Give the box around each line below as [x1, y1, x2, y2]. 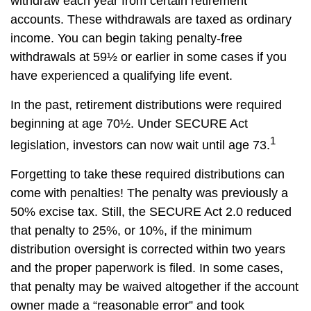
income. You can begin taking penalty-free [10, 31, 242, 45]
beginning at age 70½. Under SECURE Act [10, 117, 248, 131]
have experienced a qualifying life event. [10, 69, 233, 83]
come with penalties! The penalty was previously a [10, 186, 288, 200]
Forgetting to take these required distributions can [10, 167, 285, 181]
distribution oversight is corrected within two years [10, 242, 285, 256]
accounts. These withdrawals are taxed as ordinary [10, 12, 292, 26]
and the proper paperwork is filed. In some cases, [10, 261, 283, 275]
